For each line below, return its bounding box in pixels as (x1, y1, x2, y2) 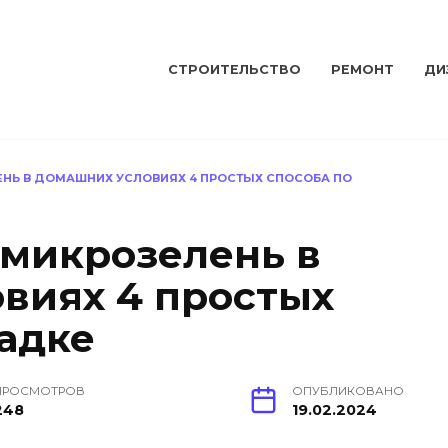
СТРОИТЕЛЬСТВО (168, 62, 302, 78)
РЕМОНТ (331, 62, 395, 78)
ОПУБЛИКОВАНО (292, 384, 404, 399)
